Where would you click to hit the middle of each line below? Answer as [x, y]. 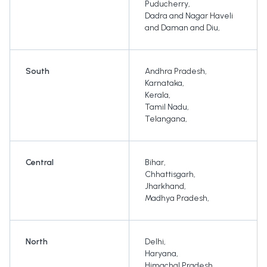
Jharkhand [164, 187]
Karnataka [164, 83]
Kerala [157, 95]
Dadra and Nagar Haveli [189, 16]
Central [40, 163]
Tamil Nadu [166, 107]
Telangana [165, 119]
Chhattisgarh [169, 175]
